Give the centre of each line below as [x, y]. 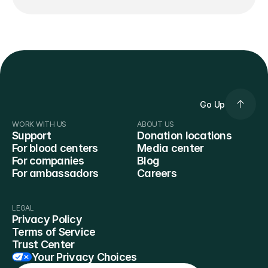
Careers [157, 173]
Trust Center [43, 244]
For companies [48, 161]
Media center [170, 148]
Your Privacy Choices [84, 257]
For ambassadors [55, 173]
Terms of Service [54, 232]
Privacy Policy [47, 219]
